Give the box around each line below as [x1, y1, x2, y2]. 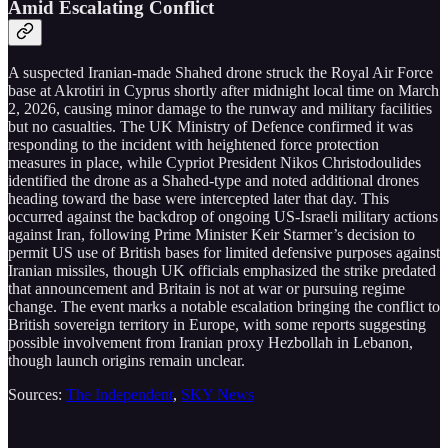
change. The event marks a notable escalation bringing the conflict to [8, 298, 440, 316]
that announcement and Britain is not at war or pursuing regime [8, 280, 405, 298]
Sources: [8, 386, 66, 404]
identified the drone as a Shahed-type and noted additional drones [8, 172, 419, 190]
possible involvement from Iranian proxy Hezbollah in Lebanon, [8, 334, 413, 352]
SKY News [181, 386, 254, 404]
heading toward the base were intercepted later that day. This [8, 190, 389, 208]
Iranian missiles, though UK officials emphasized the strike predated [8, 262, 436, 280]
